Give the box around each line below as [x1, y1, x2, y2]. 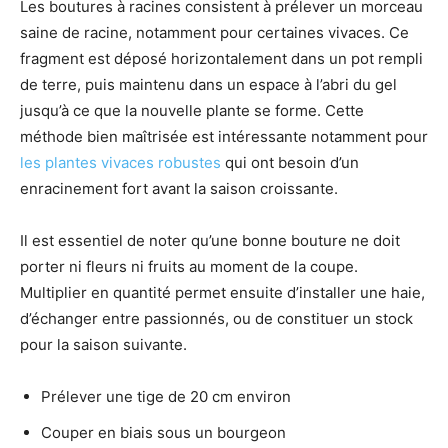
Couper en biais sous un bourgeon [41, 422, 286, 442]
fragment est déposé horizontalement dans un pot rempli [20, 48, 423, 68]
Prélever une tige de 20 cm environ [41, 386, 291, 406]
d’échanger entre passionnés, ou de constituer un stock [20, 308, 413, 328]
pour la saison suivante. [20, 334, 187, 354]
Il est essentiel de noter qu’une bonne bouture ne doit [20, 230, 400, 250]
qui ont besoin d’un [221, 152, 359, 172]
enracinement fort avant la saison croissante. [20, 178, 338, 198]
